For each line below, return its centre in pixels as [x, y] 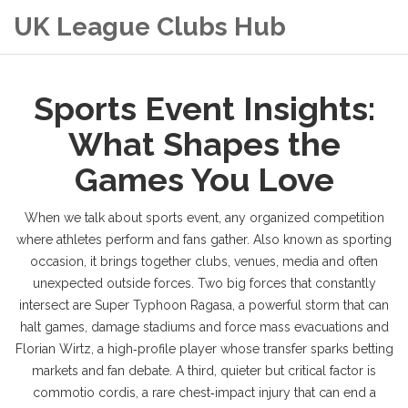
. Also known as [295, 240]
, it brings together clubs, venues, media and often [231, 261]
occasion [57, 261]
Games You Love [204, 179]
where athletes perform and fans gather [132, 240]
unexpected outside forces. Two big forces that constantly [204, 283]
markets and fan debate [101, 371]
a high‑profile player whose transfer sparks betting [245, 349]
